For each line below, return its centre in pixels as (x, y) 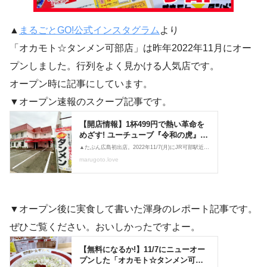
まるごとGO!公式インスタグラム (89, 30)
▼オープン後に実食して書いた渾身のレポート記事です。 (133, 209)
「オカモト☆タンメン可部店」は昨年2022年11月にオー (131, 48)
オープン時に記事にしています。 (81, 84)
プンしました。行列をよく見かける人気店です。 (114, 66)
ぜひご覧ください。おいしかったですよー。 (105, 227)
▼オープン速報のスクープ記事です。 (91, 102)
